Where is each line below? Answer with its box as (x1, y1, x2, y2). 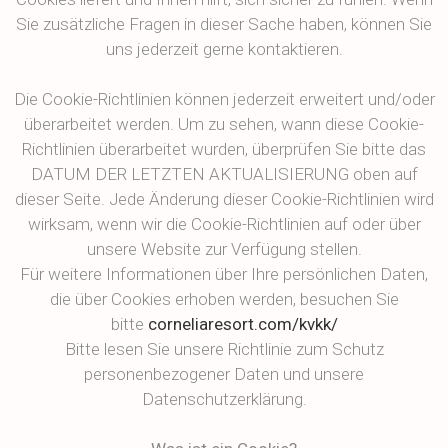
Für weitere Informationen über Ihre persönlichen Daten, (20, 264, 428, 284)
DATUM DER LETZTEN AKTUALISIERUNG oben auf (30, 164, 418, 184)
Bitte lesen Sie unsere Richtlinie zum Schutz (64, 339, 384, 359)
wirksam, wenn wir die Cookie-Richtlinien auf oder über (27, 214, 421, 234)
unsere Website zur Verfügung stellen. (86, 239, 362, 259)
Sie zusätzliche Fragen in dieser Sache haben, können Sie (16, 14, 432, 34)
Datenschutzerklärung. (141, 389, 307, 409)
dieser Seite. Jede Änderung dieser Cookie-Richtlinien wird (14, 189, 434, 209)
